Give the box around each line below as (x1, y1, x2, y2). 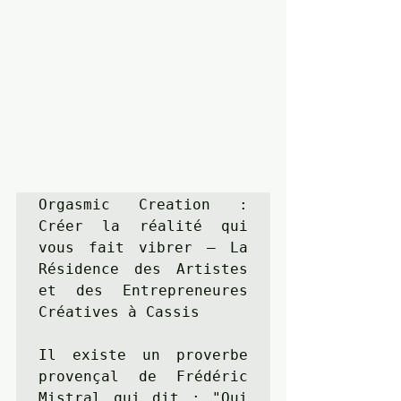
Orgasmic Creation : (38, 196, 248, 214)
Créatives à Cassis (38, 303, 200, 321)
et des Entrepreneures (38, 282, 248, 300)
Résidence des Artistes (38, 260, 248, 278)
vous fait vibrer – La (38, 239, 248, 257)
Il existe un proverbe (38, 346, 248, 364)
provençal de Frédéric (38, 368, 248, 386)
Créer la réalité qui (38, 218, 248, 235)
